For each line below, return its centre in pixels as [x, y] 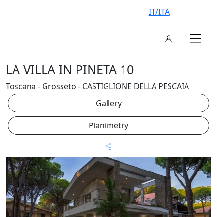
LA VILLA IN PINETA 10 [70, 69]
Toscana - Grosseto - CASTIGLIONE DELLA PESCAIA [97, 86]
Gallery [108, 103]
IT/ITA [159, 12]
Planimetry [108, 125]
